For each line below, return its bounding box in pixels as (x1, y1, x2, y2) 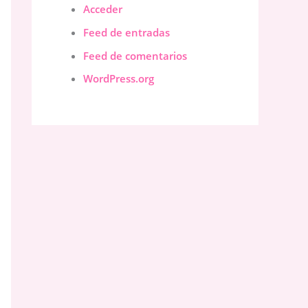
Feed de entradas (83, 25, 170, 39)
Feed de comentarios (83, 48, 187, 63)
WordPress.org (83, 71, 154, 86)
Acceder (83, 2, 122, 16)
